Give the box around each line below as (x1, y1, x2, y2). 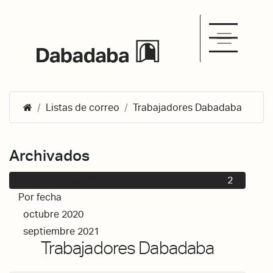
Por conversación (18, 174, 97, 186)
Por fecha (18, 191, 62, 203)
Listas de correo (46, 101, 120, 113)
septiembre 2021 (23, 225, 99, 237)
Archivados (9, 146, 90, 165)
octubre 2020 (23, 208, 83, 220)
